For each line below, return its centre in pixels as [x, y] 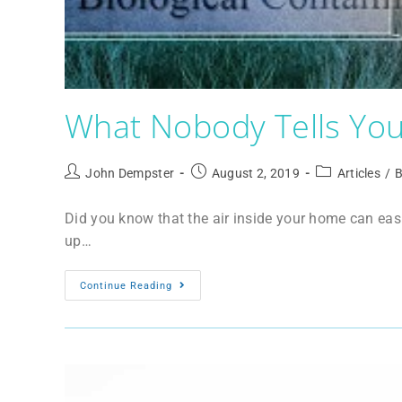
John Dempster [130, 173]
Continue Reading [126, 285]
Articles [359, 173]
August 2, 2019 [256, 173]
